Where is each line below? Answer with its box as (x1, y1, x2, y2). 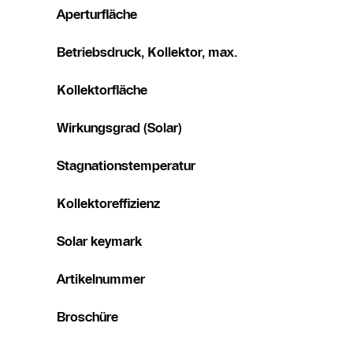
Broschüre (57, 309, 118, 325)
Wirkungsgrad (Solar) (57, 120, 182, 136)
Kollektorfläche (57, 82, 147, 98)
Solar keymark (57, 233, 142, 250)
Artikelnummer (57, 271, 145, 288)
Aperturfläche (57, 6, 137, 23)
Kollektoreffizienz (57, 195, 160, 212)
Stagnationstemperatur (57, 158, 195, 174)
